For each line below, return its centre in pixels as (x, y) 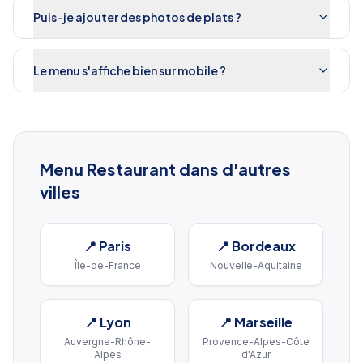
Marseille (263, 322)
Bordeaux (263, 246)
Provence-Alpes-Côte (256, 342)
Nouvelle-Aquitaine (256, 265)
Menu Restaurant (108, 169)
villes (60, 192)
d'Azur (256, 354)
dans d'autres (233, 169)
